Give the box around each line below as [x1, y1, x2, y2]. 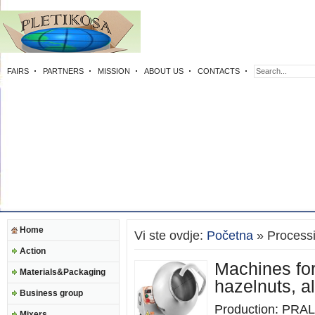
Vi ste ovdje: [134, 229, 207, 243]
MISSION [98, 67, 130, 75]
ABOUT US [144, 67, 184, 75]
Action [20, 246, 46, 256]
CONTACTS [198, 67, 240, 75]
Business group [20, 288, 83, 298]
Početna [207, 229, 253, 243]
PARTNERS [43, 67, 84, 75]
